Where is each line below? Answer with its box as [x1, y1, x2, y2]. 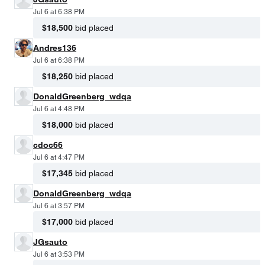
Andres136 [33, 43, 76, 53]
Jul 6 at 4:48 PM [33, 104, 85, 113]
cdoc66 [33, 140, 63, 150]
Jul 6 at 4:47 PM [33, 153, 85, 161]
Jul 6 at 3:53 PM [33, 250, 85, 258]
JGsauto [33, 237, 67, 247]
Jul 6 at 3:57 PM [33, 201, 85, 210]
